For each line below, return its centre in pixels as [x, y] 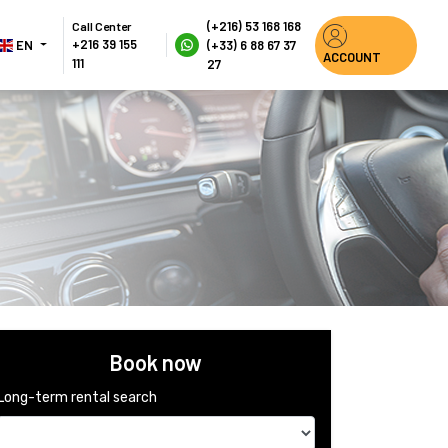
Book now [156, 362]
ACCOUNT [352, 56]
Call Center [102, 25]
